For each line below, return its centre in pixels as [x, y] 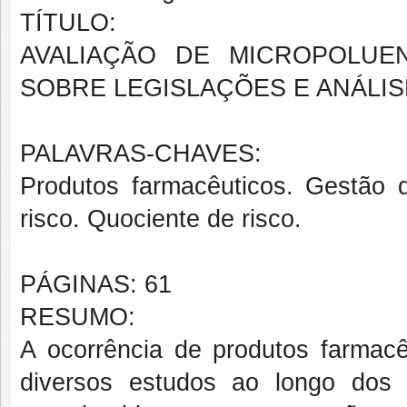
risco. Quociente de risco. [161, 219]
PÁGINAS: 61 [96, 284]
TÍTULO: [68, 23]
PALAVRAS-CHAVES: [141, 154]
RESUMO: [78, 317]
